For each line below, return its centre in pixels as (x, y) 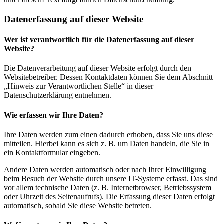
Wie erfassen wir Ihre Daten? (54, 115)
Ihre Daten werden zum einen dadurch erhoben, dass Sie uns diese (108, 134)
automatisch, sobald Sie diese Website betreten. (78, 205)
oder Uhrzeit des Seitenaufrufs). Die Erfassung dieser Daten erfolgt (109, 196)
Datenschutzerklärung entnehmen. (58, 95)
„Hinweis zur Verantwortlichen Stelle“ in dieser (79, 86)
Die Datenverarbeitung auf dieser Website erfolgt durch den (98, 68)
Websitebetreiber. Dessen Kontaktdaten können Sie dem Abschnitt (108, 77)
